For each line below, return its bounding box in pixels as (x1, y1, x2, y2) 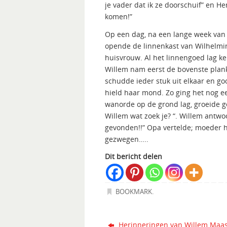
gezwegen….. (105, 134, 148, 144)
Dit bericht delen (105, 151, 162, 161)
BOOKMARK (116, 187, 153, 197)
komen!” (105, 12, 132, 22)
